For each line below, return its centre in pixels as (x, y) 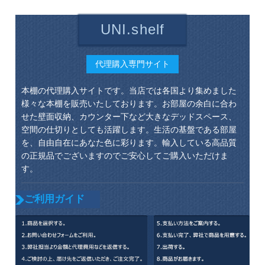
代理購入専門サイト (132, 64)
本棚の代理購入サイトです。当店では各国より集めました (129, 90)
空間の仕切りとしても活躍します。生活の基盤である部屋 (129, 129)
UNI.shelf (132, 29)
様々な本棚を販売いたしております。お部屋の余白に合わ (129, 103)
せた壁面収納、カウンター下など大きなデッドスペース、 (129, 116)
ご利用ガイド (55, 199)
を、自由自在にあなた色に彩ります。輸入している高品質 (129, 142)
